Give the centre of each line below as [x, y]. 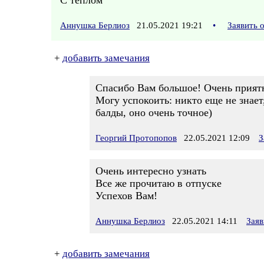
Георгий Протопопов [136, 138]
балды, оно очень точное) [154, 113]
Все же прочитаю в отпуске [159, 183]
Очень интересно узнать [151, 171]
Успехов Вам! [126, 196]
